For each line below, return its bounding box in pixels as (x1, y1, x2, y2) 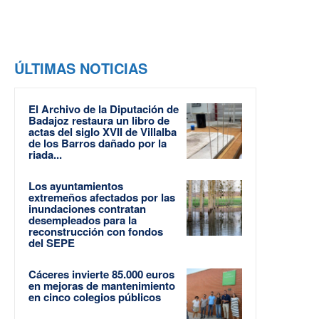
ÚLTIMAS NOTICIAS (14, 58, 147, 79)
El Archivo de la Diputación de (28, 101, 179, 117)
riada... (28, 147, 62, 163)
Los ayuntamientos (28, 178, 123, 194)
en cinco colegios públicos (28, 289, 161, 305)
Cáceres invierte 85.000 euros (28, 266, 174, 283)
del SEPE (28, 235, 75, 251)
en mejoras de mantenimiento (28, 278, 175, 294)
